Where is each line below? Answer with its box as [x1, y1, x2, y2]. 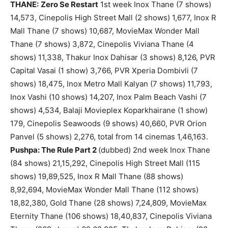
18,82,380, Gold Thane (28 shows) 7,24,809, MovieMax [10, 198, 207, 208]
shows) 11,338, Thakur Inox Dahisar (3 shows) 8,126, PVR [10, 52, 215, 63]
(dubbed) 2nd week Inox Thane [98, 145, 210, 155]
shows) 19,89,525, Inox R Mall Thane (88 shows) [10, 172, 183, 182]
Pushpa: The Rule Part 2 [10, 145, 98, 155]
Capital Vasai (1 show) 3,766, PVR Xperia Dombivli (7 [10, 66, 198, 76]
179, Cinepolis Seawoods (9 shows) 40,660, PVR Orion [10, 119, 207, 129]
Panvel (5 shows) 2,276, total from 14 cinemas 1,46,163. [10, 132, 208, 142]
